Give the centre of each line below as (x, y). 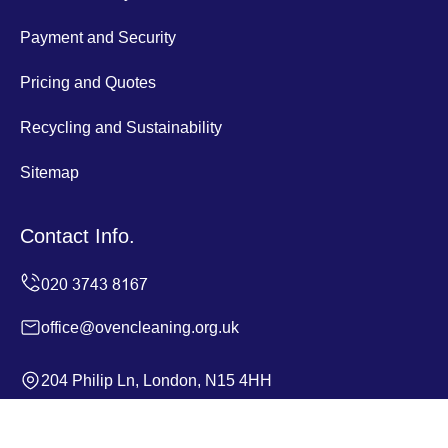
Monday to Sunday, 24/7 (126, 433)
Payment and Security (98, 37)
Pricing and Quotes (88, 82)
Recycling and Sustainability (121, 127)
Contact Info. (77, 235)
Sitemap (49, 172)
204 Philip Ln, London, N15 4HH (156, 380)
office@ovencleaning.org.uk (140, 327)
